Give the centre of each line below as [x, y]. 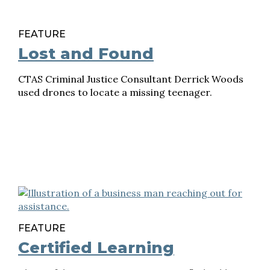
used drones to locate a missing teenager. [115, 92]
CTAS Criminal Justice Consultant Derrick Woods [131, 79]
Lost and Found [86, 54]
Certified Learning [96, 248]
